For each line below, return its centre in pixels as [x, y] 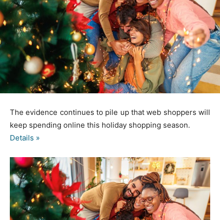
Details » [25, 138]
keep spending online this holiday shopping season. [100, 125]
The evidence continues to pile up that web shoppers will [110, 112]
